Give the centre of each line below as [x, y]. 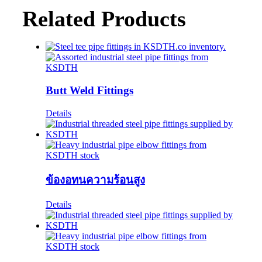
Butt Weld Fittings [89, 90]
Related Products [104, 19]
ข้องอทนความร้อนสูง [95, 180]
